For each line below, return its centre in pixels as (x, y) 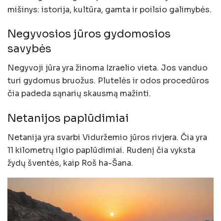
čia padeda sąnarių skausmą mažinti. (79, 94)
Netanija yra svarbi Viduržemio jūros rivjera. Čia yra (107, 137)
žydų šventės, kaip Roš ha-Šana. (70, 163)
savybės (29, 49)
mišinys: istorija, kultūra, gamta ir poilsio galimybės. (110, 9)
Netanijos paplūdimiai (68, 118)
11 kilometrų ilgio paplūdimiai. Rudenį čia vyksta (101, 150)
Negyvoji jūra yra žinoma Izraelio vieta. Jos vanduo (108, 68)
